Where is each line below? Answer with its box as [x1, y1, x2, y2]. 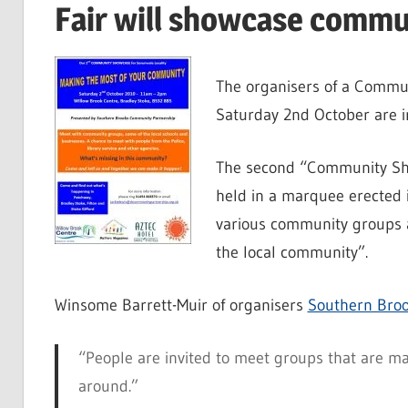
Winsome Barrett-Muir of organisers [54, 295, 308, 316]
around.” [78, 376, 138, 397]
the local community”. [215, 242, 368, 263]
